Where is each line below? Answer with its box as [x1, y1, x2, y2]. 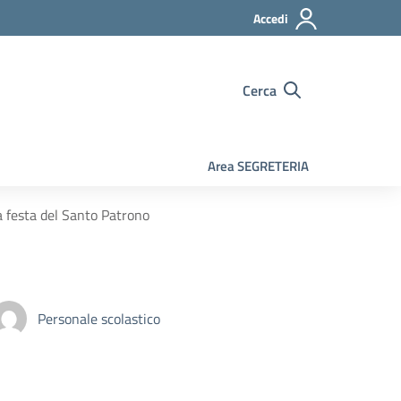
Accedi [253, 9, 288, 28]
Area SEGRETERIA [208, 156, 309, 176]
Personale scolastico [38, 308, 160, 329]
